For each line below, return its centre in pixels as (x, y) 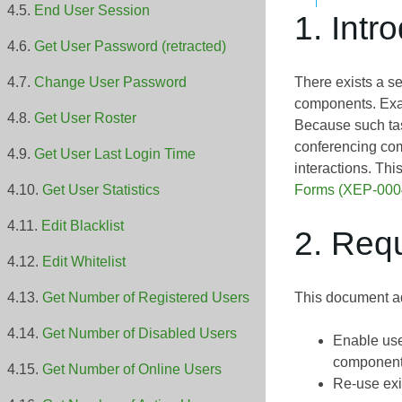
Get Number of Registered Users (146, 298)
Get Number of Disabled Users (140, 334)
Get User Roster (85, 118)
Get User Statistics (101, 190)
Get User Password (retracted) (130, 47)
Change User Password (110, 83)
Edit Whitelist (84, 262)
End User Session (92, 11)
